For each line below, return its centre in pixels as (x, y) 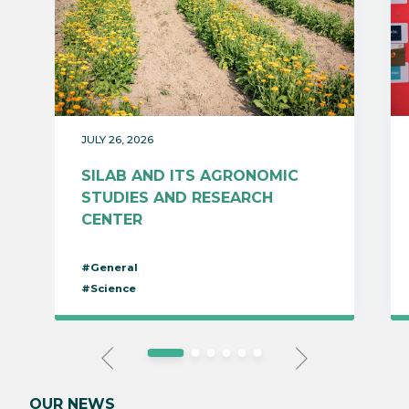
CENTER (111, 219)
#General (109, 267)
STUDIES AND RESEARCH (177, 197)
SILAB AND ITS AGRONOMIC (189, 175)
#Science (108, 288)
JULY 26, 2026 (117, 139)
